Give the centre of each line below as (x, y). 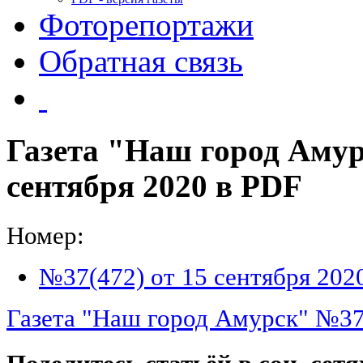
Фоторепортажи (146, 25)
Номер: (45, 235)
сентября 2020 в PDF (154, 187)
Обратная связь (141, 61)
